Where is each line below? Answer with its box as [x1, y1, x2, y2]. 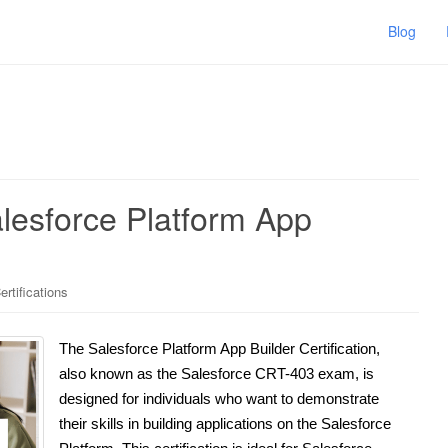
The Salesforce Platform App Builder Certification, [59, 339, 380, 357]
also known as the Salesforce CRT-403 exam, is [59, 364, 374, 382]
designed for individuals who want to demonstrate [59, 389, 379, 407]
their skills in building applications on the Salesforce [59, 414, 391, 432]
